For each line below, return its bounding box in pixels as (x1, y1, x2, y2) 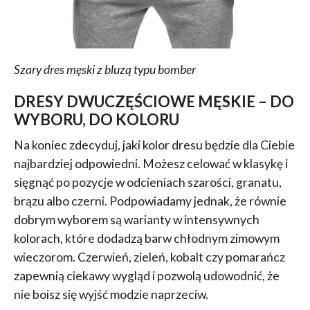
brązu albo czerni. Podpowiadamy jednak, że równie (13, 193, 286, 208)
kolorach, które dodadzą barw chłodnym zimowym (13, 230, 280, 246)
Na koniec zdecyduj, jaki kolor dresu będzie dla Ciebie (13, 137, 295, 152)
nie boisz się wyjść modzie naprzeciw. (13, 286, 208, 302)
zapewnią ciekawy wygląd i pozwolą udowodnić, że (13, 268, 280, 283)
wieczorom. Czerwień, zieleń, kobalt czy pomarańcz (13, 249, 285, 264)
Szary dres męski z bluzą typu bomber (13, 62, 196, 77)
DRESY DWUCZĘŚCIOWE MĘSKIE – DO (13, 91, 294, 111)
